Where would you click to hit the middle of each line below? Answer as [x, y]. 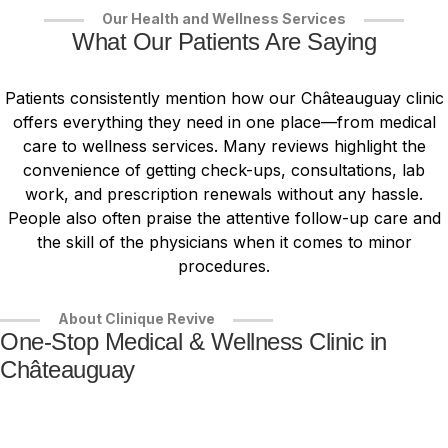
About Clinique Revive [136, 318]
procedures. [224, 266]
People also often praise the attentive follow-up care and [224, 218]
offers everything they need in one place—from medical [224, 122]
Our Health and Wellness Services [224, 19]
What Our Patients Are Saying [224, 42]
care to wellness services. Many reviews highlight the [224, 146]
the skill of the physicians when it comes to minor [224, 242]
